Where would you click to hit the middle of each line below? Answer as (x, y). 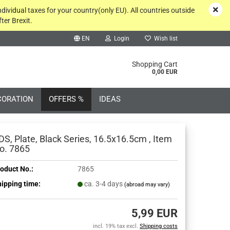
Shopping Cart (155, 64)
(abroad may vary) (147, 184)
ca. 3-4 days (104, 184)
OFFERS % (66, 99)
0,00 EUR (165, 72)
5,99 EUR (155, 213)
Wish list (164, 39)
